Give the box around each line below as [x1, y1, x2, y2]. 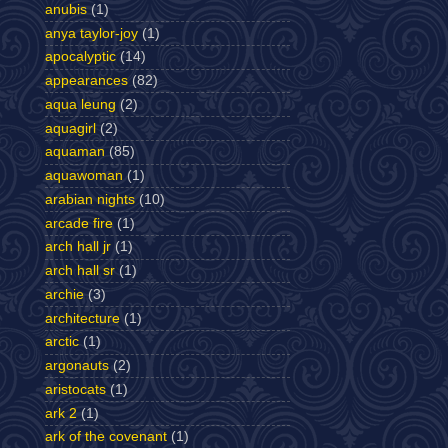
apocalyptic [45, 49, 116, 65]
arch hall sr [45, 263, 115, 278]
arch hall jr [45, 239, 111, 255]
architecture [45, 310, 120, 326]
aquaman [45, 144, 105, 160]
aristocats [45, 381, 106, 397]
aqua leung [45, 96, 116, 112]
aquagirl [45, 120, 96, 136]
